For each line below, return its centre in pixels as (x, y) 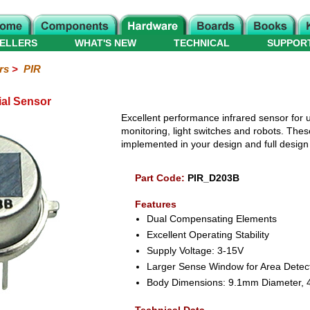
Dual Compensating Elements (211, 219)
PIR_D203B (213, 178)
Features (155, 204)
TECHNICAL (202, 43)
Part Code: (161, 178)
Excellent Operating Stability (208, 235)
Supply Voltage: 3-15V (195, 250)
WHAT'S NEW (106, 43)
